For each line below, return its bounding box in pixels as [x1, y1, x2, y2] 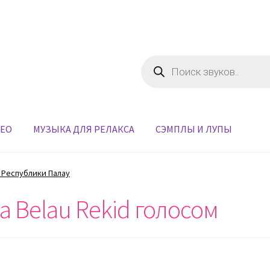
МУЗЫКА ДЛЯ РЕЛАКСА [33, 122, 135, 135]
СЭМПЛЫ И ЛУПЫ [155, 122, 233, 135]
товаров [140, 61, 172, 73]
